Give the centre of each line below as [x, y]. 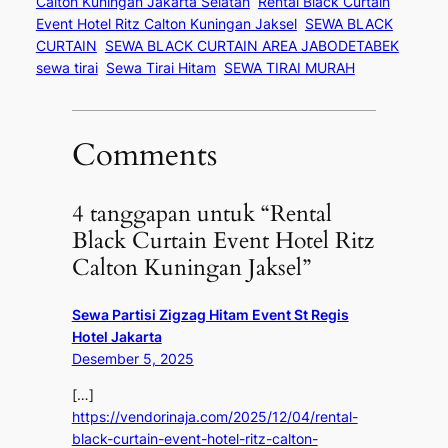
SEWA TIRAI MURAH [289, 68]
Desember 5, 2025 [132, 358]
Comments [144, 154]
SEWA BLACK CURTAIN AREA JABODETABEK [251, 46]
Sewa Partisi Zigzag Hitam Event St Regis [210, 314]
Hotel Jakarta [116, 336]
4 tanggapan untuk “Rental [201, 213]
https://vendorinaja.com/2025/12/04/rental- [214, 417]
